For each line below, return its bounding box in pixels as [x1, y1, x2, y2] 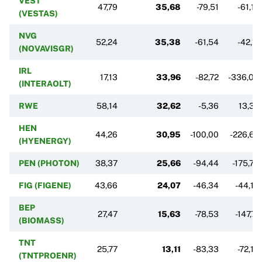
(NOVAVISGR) [19, 43, 74, 53]
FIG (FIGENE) [19, 180, 71, 190]
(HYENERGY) [19, 136, 71, 146]
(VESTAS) [19, 8, 58, 18]
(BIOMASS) [19, 215, 64, 225]
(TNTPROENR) [19, 250, 77, 260]
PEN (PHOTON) [19, 158, 80, 168]
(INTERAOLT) [19, 78, 71, 88]
